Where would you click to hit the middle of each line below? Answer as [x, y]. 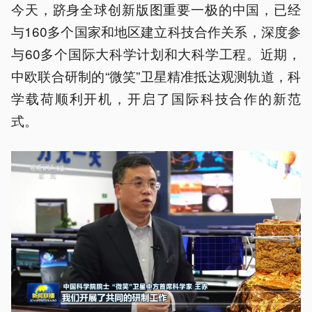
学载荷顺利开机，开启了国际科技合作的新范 [156, 97]
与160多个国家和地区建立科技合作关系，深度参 [156, 31]
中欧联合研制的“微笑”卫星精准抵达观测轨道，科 [156, 75]
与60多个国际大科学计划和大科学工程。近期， [156, 53]
